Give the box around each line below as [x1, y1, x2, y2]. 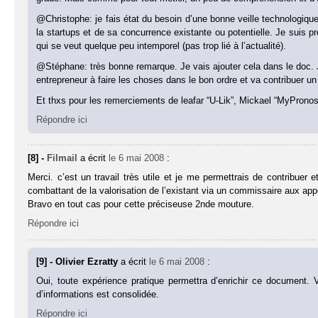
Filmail [47, 153, 78, 164]
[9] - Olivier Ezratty [36, 256, 121, 268]
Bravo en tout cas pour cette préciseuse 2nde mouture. [28, 199, 255, 210]
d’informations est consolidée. [36, 289, 160, 300]
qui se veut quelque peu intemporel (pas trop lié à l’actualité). [36, 40, 287, 52]
